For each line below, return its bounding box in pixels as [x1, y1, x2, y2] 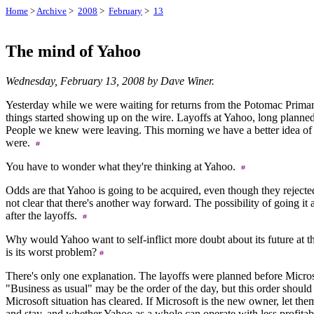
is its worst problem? [6, 245, 100, 258]
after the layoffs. [6, 209, 83, 221]
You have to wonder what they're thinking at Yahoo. [6, 160, 241, 172]
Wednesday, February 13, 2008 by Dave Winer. [6, 74, 214, 87]
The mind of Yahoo [6, 42, 141, 60]
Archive [36, 6, 67, 16]
